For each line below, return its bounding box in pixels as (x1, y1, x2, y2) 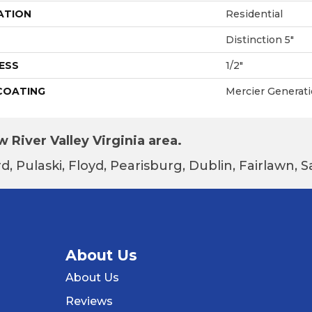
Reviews (65, 294, 113, 308)
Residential (226, 7, 283, 20)
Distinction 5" (226, 33, 294, 46)
